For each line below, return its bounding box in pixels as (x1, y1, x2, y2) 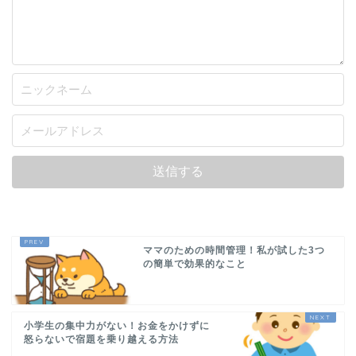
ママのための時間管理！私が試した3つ (143, 245, 325, 257)
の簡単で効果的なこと (143, 258, 246, 270)
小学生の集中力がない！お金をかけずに (24, 320, 210, 332)
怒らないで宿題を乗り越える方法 (24, 334, 179, 346)
